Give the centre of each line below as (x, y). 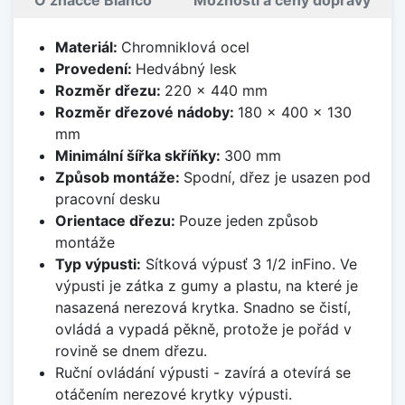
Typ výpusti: (98, 264)
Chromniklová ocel (185, 47)
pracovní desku (107, 199)
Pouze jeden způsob (248, 221)
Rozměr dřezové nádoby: (146, 113)
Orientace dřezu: (117, 221)
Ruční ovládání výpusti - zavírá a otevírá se (202, 373)
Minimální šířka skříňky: (139, 156)
